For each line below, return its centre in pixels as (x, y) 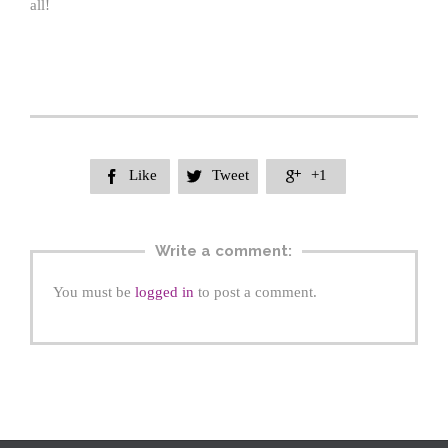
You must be (94, 292)
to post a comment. (255, 292)
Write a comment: (223, 251)
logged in (164, 292)
